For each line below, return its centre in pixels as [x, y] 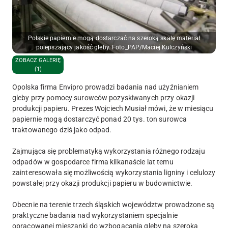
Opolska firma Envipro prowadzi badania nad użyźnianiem [106, 87]
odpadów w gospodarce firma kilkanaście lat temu [93, 162]
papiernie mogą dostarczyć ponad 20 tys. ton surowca [100, 119]
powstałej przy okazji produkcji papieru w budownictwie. [103, 183]
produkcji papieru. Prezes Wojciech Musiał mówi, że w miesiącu [113, 109]
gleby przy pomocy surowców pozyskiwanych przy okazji [104, 98]
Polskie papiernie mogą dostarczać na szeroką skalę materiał [114, 38]
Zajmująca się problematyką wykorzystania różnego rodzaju [109, 151]
